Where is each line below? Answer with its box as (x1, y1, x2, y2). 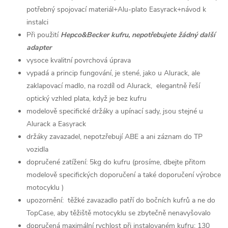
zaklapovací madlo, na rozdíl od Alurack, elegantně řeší (26, 81, 200, 91)
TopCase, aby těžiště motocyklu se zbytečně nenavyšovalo (26, 208, 217, 218)
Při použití (26, 30, 61, 40)
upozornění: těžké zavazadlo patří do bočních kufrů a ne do (26, 195, 215, 205)
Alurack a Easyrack (26, 119, 90, 129)
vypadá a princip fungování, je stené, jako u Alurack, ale (26, 68, 200, 78)
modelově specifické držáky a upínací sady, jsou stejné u (26, 106, 203, 116)
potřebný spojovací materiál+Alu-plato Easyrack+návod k (26, 5, 206, 14)
